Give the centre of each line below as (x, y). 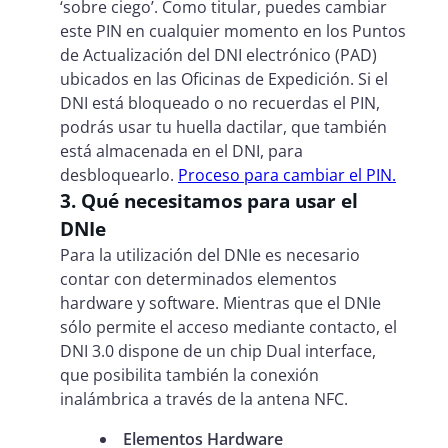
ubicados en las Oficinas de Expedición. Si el (224, 78)
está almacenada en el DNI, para (181, 150)
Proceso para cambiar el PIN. (287, 174)
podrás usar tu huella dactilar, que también (223, 126)
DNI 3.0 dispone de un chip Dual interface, (218, 350)
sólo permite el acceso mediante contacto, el (228, 326)
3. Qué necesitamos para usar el (209, 200)
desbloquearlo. (119, 174)
